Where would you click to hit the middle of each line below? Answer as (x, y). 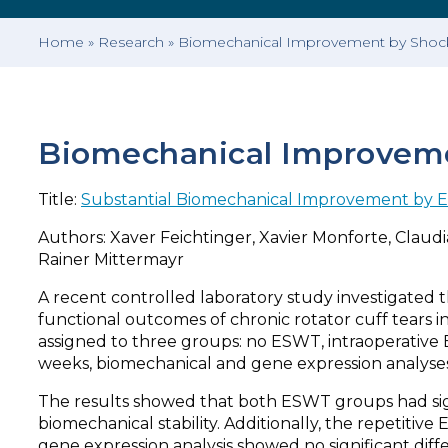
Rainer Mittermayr (111, 260)
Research (131, 42)
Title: (59, 200)
